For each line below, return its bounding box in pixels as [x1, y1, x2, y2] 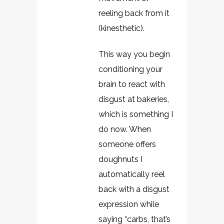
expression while [98, 199, 159, 209]
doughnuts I [98, 154, 142, 164]
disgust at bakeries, [98, 94, 169, 104]
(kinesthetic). [98, 23, 144, 33]
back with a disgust [98, 184, 169, 194]
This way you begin [98, 49, 170, 59]
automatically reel [98, 169, 165, 179]
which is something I [98, 109, 173, 119]
